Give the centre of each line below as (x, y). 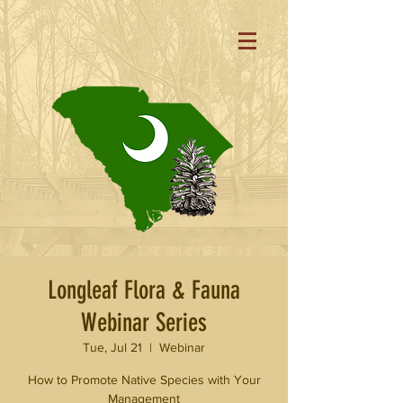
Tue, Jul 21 (112, 347)
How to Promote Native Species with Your (144, 380)
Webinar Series (144, 322)
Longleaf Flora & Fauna (144, 290)
